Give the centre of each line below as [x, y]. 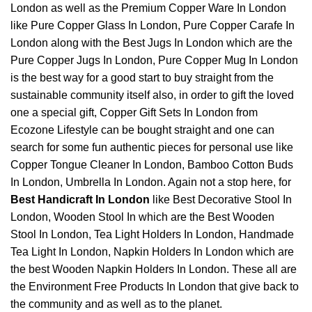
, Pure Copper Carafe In [236, 25]
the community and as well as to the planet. [116, 304]
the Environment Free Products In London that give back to [155, 287]
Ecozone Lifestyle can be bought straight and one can [142, 130]
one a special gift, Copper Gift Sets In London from [134, 112]
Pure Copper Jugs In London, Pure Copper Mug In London [154, 60]
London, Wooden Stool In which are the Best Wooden [142, 217]
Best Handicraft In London [80, 200]
